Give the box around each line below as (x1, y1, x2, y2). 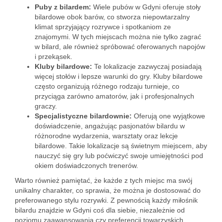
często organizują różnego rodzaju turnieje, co (35, 82, 179, 90)
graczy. (35, 102, 57, 110)
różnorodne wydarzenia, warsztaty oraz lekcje (35, 132, 178, 140)
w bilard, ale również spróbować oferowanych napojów (35, 43, 205, 51)
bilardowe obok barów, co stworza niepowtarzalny (35, 13, 190, 21)
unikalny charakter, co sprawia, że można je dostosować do (15, 186, 201, 194)
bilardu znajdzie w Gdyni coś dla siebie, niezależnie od (15, 206, 185, 214)
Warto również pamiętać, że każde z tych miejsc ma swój (15, 176, 192, 184)
